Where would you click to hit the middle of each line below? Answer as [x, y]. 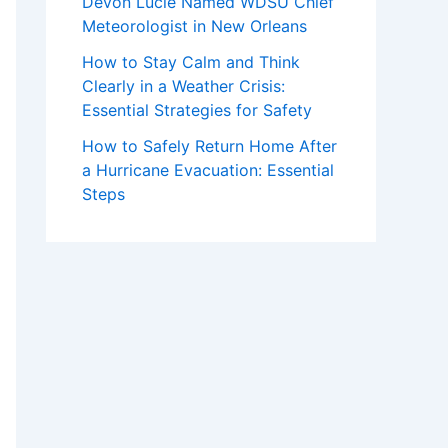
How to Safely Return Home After [209, 146]
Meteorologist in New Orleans [194, 26]
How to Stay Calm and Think [191, 62]
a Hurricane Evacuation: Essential [208, 170]
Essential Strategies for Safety [197, 110]
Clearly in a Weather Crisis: [183, 86]
